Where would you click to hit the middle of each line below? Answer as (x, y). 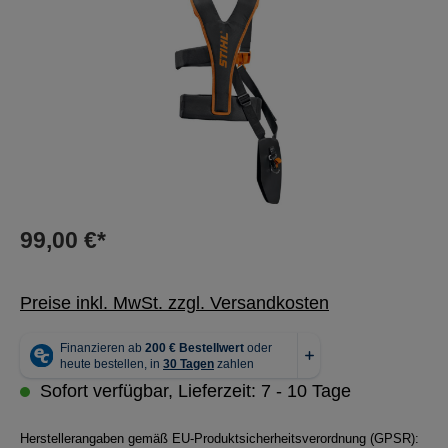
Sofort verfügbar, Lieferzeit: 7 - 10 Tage (193, 391)
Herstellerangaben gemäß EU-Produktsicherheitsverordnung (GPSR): (219, 438)
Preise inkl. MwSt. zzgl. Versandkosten (174, 303)
